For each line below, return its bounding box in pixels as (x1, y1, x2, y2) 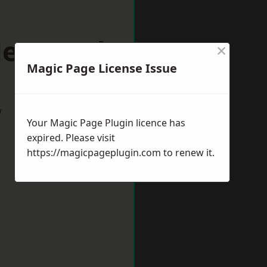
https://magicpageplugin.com (27, 146, 161, 159)
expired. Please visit (27, 131, 115, 144)
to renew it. (161, 146, 215, 159)
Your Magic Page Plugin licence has (27, 116, 185, 129)
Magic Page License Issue (27, 60, 177, 76)
